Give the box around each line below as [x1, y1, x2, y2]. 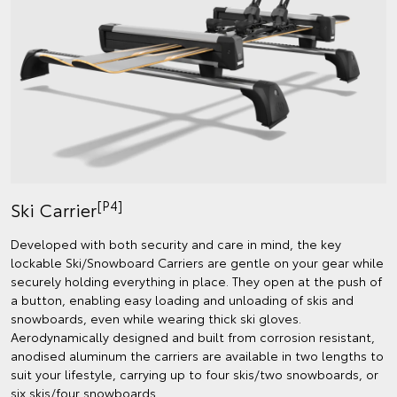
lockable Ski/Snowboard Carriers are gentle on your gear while [11, 253, 384, 272]
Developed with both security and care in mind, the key [11, 235, 341, 253]
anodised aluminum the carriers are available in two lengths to [11, 346, 384, 365]
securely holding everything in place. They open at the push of [11, 272, 382, 291]
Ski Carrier [11, 197, 97, 222]
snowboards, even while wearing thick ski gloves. [11, 309, 301, 328]
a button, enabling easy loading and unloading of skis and [11, 291, 354, 309]
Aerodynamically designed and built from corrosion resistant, [11, 328, 375, 346]
